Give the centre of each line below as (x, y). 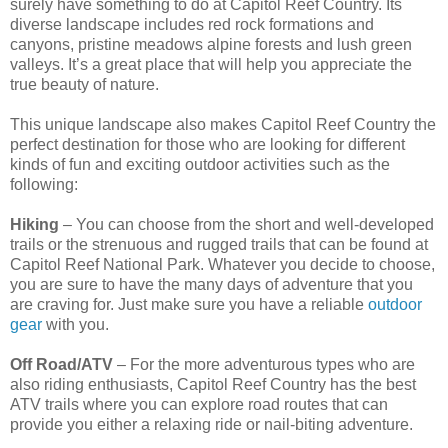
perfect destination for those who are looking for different (207, 145)
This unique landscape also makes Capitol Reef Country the (223, 125)
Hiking (34, 225)
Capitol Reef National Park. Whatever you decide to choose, (222, 265)
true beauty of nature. (84, 85)
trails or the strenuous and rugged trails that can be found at (219, 245)
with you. (75, 325)
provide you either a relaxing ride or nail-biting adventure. (211, 425)
